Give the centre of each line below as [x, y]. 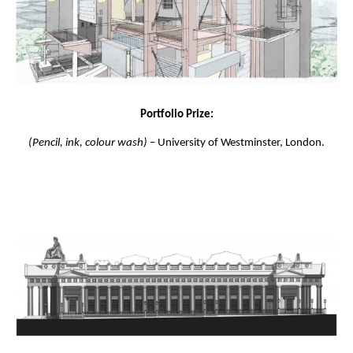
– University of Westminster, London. [236, 143]
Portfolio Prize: [176, 114]
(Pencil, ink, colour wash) [88, 143]
